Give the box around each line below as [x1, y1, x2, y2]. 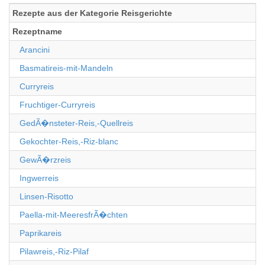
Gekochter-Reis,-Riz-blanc [20, 137, 118, 146]
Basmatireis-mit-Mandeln [20, 63, 113, 73]
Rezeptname [12, 27, 62, 36]
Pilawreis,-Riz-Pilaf [20, 247, 89, 256]
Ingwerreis [20, 173, 59, 183]
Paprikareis [20, 228, 62, 238]
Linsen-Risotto [20, 192, 73, 201]
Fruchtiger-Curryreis [20, 100, 95, 109]
